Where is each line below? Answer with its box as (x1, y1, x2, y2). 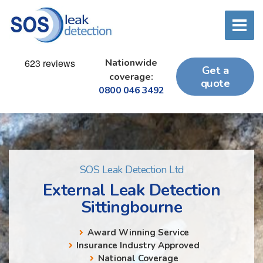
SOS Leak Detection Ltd (79, 163, 184, 177)
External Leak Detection (42, 178, 221, 201)
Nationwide (105, 56, 158, 70)
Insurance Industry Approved (76, 239, 200, 251)
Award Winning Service (87, 226, 189, 238)
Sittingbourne (80, 195, 183, 218)
